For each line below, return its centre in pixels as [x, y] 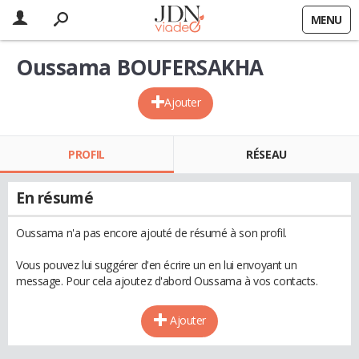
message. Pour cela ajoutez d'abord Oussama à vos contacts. [167, 281]
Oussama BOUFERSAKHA [140, 67]
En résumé [55, 198]
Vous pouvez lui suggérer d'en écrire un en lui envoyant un [157, 265]
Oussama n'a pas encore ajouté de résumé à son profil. [151, 233]
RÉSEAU [266, 154]
